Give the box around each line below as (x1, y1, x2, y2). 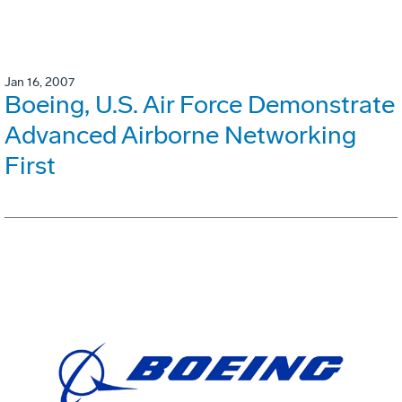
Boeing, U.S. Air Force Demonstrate (4, 90, 395, 120)
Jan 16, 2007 (4, 74, 74, 91)
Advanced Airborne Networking (4, 120, 356, 151)
